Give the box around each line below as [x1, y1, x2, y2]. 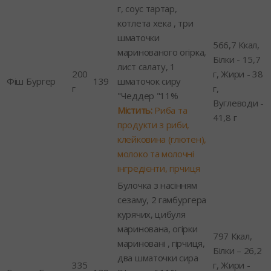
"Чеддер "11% [117, 89, 178, 102]
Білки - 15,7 [213, 53, 261, 65]
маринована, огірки [117, 222, 198, 235]
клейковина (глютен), [117, 132, 206, 145]
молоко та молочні [117, 147, 194, 160]
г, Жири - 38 [213, 67, 263, 80]
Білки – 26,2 [213, 244, 262, 256]
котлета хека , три [117, 16, 194, 29]
